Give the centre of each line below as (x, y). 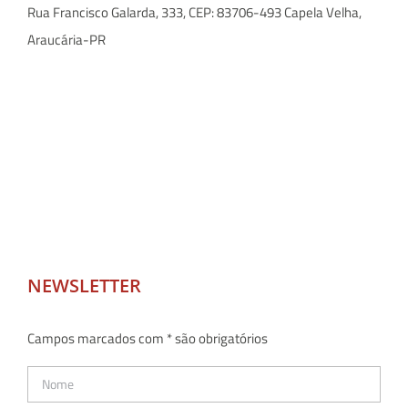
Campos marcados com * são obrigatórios (148, 338)
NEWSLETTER (84, 285)
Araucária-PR (66, 39)
